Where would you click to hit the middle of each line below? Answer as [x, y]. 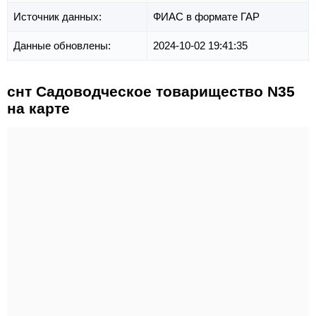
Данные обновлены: [63, 46]
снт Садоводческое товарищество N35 [151, 92]
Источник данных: [59, 17]
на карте [38, 109]
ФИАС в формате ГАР [206, 17]
